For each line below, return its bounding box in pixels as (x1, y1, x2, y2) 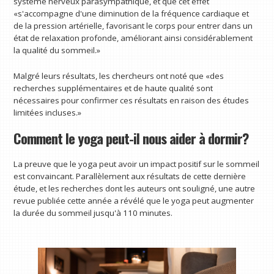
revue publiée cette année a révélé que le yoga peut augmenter (13, 195, 254, 207)
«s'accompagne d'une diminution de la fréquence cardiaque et (13, 8, 250, 20)
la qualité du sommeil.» (13, 45, 101, 56)
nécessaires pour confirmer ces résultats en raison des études (13, 95, 250, 106)
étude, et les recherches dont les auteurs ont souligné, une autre (13, 183, 256, 194)
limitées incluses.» (13, 107, 82, 118)
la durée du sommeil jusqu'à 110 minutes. (13, 207, 173, 219)
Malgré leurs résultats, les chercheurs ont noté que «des (13, 70, 224, 81)
